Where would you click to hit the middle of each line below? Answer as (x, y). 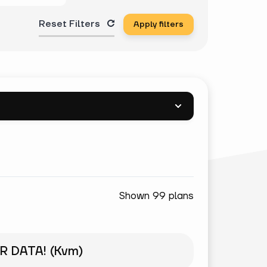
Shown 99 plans (156, 196)
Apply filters (159, 24)
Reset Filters (69, 24)
